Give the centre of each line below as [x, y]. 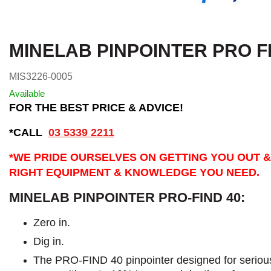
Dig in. [49, 241]
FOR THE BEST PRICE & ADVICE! [96, 107]
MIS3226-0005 [41, 76]
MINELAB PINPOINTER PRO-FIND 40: [127, 197]
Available [27, 93]
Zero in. [52, 222]
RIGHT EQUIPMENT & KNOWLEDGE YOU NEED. [134, 172]
